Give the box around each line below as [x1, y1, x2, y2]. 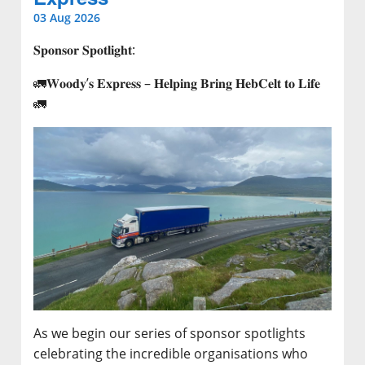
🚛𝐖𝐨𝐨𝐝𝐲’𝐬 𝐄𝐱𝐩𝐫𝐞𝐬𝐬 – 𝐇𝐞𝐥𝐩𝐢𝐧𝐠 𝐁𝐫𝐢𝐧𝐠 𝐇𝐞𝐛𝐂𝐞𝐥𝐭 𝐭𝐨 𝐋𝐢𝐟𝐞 [33, 73, 320, 92]
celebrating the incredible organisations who [33, 345, 308, 363]
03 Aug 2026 [33, 9, 100, 25]
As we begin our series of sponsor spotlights [33, 324, 306, 343]
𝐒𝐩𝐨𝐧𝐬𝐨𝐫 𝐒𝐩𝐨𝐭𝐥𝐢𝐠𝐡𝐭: [33, 40, 135, 59]
